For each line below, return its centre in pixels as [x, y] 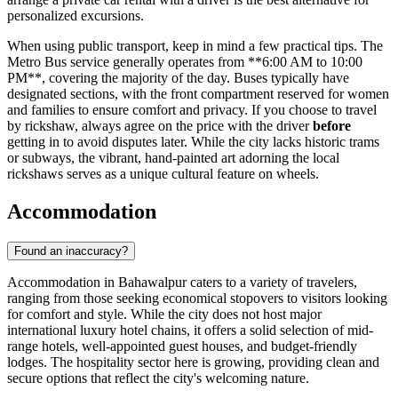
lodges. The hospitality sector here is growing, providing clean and [193, 362]
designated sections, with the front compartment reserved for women [198, 93]
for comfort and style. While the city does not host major [164, 314]
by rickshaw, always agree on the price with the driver [160, 125]
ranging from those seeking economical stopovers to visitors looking [197, 298]
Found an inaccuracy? [71, 251]
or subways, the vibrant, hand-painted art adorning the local [173, 157]
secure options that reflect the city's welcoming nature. [158, 378]
